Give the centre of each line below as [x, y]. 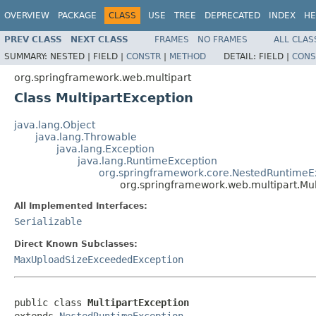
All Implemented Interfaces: [81, 206]
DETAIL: [241, 56]
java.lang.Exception [105, 148]
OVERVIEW [27, 16]
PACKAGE [77, 16]
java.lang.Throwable [86, 136]
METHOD [188, 56]
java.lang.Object [55, 124]
